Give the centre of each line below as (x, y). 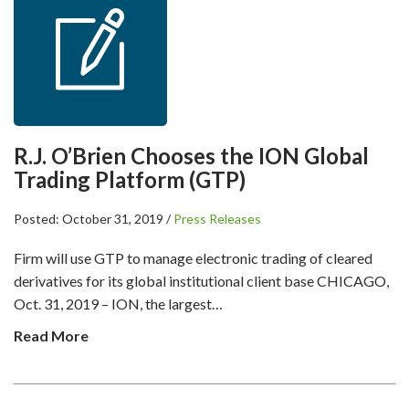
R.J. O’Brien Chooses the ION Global (191, 156)
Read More (51, 336)
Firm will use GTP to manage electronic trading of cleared (193, 258)
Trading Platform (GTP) (130, 179)
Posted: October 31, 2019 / (94, 219)
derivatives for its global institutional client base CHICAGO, (201, 281)
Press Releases (217, 219)
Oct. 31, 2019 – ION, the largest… (118, 304)
